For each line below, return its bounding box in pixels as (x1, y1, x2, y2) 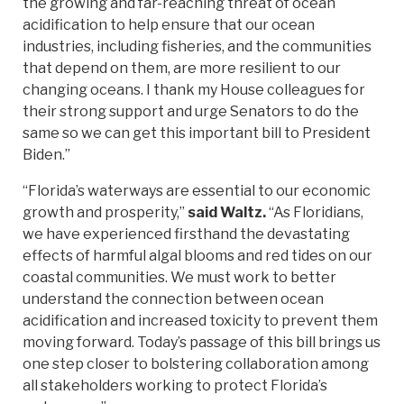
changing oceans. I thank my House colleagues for (23, 81, 365, 99)
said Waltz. (188, 204, 266, 222)
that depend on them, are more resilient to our (23, 60, 341, 78)
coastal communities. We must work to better (23, 269, 336, 287)
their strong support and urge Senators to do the (23, 103, 359, 121)
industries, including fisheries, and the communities (23, 38, 372, 56)
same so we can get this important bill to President (23, 124, 371, 142)
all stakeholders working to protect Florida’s (23, 377, 327, 395)
